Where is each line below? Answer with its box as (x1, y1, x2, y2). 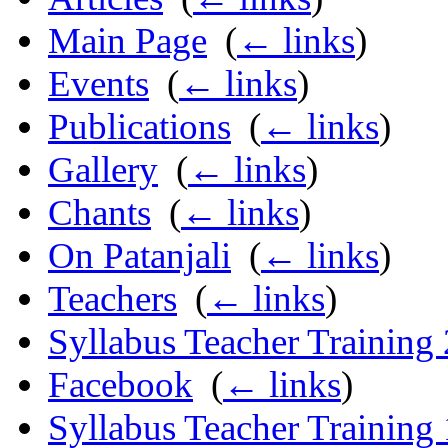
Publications (48, 106, 231, 148)
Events (48, 63, 149, 105)
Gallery (48, 149, 158, 191)
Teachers (48, 278, 177, 320)
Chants (48, 192, 151, 234)
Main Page (48, 20, 207, 62)
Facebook (48, 364, 193, 406)
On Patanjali (48, 235, 231, 277)
